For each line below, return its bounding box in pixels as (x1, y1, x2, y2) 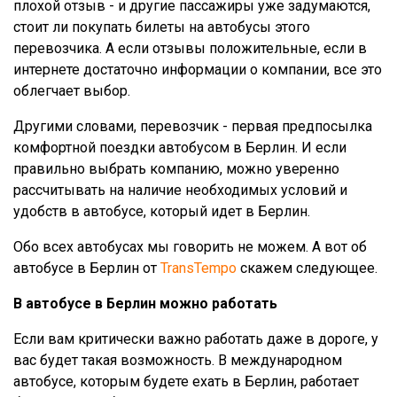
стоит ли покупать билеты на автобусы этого (13, 18, 310, 35)
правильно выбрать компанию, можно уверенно (13, 160, 339, 177)
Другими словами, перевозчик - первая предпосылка (13, 117, 372, 135)
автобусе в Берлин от (13, 259, 160, 276)
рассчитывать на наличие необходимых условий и (13, 181, 347, 198)
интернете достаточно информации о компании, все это (13, 60, 382, 78)
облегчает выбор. (13, 82, 130, 99)
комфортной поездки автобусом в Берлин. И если (13, 138, 346, 156)
